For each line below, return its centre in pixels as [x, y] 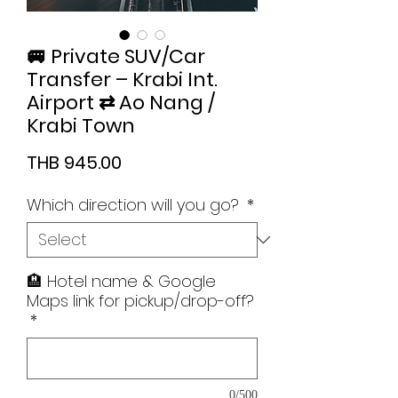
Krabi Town [81, 126]
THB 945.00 [74, 163]
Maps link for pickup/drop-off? [140, 301]
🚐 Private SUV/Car [116, 57]
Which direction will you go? [135, 205]
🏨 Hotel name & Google [121, 282]
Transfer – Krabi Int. [122, 80]
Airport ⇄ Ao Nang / [121, 103]
